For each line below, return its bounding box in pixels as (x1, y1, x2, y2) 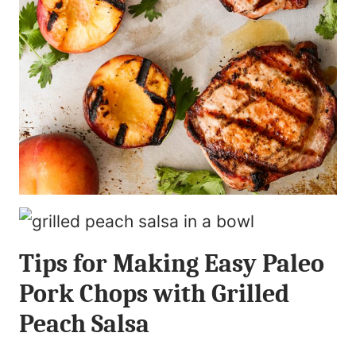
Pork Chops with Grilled (19, 279, 289, 309)
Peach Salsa (19, 309, 149, 339)
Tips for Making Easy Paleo (19, 249, 324, 279)
